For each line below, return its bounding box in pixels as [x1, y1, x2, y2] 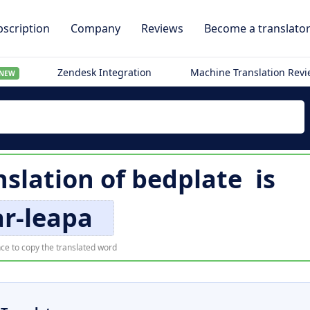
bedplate [131, 162, 242, 196]
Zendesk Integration [57, 66, 152, 79]
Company [71, 21, 120, 36]
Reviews [141, 21, 183, 36]
